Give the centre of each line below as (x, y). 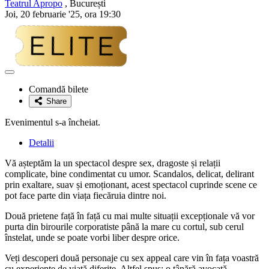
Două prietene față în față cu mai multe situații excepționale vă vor (130, 216)
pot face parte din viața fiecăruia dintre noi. (86, 195)
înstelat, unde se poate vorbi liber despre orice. (92, 237)
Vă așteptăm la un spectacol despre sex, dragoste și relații (113, 163)
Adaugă (22, 76)
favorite (22, 94)
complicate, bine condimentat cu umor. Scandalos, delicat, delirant (129, 174)
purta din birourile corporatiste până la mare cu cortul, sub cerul (124, 226)
